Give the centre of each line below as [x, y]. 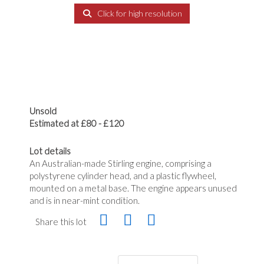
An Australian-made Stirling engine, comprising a [121, 163]
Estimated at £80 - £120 [77, 123]
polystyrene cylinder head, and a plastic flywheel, [123, 176]
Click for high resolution [138, 13]
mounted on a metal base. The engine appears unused [133, 188]
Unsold [43, 111]
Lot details [50, 151]
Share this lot [61, 222]
